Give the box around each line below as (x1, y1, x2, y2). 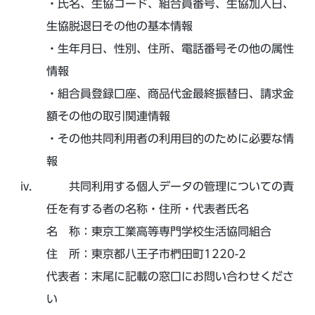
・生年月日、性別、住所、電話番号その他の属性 (46, 43, 294, 54)
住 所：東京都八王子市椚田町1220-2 (46, 248, 246, 259)
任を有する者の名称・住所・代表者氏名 (46, 203, 249, 214)
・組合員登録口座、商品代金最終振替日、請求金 (46, 88, 294, 99)
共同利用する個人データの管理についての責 (68, 181, 294, 192)
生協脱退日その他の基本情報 (46, 20, 193, 32)
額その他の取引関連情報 (46, 110, 170, 122)
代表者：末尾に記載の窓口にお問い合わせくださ (46, 271, 294, 282)
